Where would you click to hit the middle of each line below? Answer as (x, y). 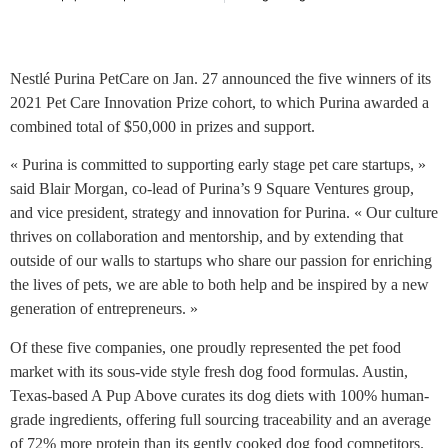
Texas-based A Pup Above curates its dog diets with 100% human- (219, 395)
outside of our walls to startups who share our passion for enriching (221, 261)
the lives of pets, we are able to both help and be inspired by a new (219, 285)
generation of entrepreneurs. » (104, 309)
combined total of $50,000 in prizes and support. (162, 126)
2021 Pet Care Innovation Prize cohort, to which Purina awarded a (219, 102)
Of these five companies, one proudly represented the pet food (205, 347)
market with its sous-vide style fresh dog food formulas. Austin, (209, 371)
